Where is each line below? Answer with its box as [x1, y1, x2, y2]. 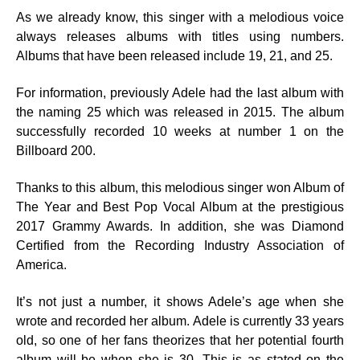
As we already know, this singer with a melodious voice [16, 10, 344, 24]
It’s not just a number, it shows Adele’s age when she [16, 295, 344, 309]
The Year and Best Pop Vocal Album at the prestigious [16, 200, 344, 214]
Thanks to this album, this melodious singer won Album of [16, 181, 344, 194]
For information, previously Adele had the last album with [16, 86, 344, 100]
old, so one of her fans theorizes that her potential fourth [16, 333, 344, 347]
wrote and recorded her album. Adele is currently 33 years [16, 314, 344, 328]
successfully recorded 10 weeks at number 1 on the [16, 125, 344, 138]
